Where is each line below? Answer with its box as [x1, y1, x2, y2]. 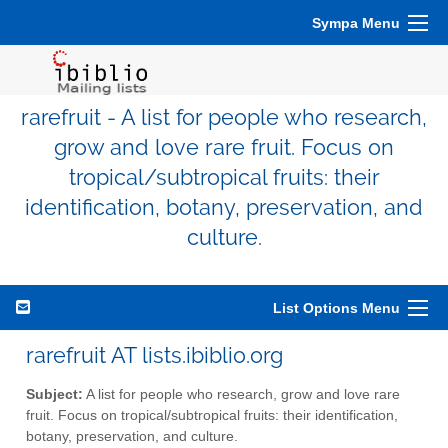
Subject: [26, 386, 83, 402]
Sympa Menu [312, 15, 400, 31]
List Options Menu [273, 300, 400, 316]
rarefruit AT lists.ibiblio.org [26, 342, 283, 368]
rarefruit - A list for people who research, [21, 105, 427, 130]
